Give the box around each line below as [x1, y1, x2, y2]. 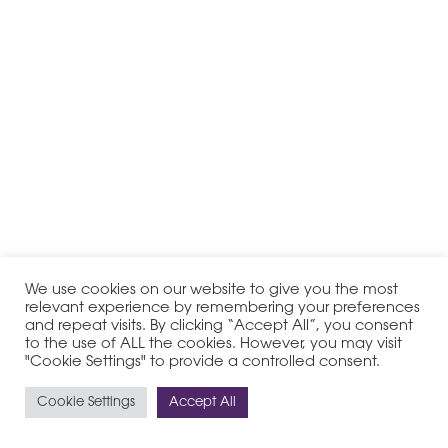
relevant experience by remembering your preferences [25, 301, 420, 316]
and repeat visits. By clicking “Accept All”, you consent [25, 319, 413, 334]
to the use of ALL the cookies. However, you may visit [25, 337, 402, 352]
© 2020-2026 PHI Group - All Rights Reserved [20, 411, 317, 425]
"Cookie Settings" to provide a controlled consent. [25, 355, 380, 370]
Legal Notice [333, 412, 412, 424]
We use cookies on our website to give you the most [25, 283, 398, 298]
